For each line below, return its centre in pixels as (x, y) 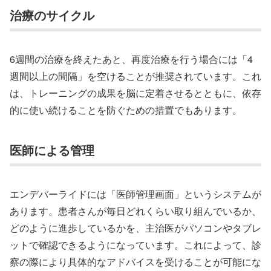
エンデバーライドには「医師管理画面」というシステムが (135, 194)
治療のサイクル (52, 15)
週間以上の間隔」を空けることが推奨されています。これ (135, 76)
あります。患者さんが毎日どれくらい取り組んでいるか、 (135, 211)
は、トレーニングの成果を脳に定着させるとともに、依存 (135, 93)
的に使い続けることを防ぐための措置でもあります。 (126, 110)
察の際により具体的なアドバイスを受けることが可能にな (135, 262)
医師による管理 (52, 149)
